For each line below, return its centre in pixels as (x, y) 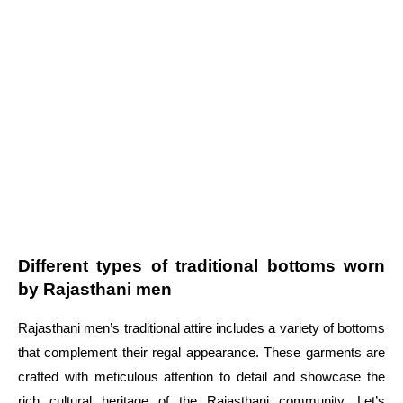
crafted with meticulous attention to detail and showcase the (201, 376)
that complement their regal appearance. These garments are (201, 352)
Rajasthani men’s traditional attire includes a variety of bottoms (201, 327)
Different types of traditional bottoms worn (201, 265)
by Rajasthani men (95, 289)
